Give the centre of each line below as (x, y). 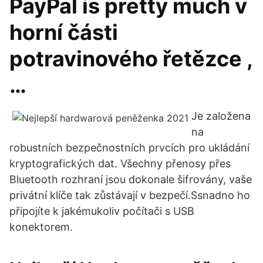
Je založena (221, 116)
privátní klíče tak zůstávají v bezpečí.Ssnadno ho (130, 195)
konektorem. (41, 227)
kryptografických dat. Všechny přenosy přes (120, 163)
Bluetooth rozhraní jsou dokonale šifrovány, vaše (131, 179)
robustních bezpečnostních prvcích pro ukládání (129, 148)
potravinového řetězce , (131, 59)
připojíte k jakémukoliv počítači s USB (102, 211)
